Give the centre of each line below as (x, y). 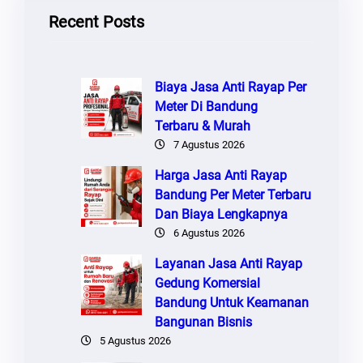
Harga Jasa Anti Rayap (221, 175)
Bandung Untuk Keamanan (232, 302)
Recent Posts (96, 21)
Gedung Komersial (207, 283)
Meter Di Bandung (206, 106)
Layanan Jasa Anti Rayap (228, 263)
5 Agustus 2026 (135, 340)
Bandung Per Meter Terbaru (233, 194)
